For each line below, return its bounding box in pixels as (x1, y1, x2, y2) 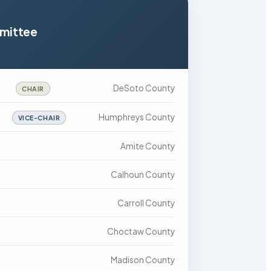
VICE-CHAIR (18, 114, 60, 122)
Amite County (120, 141, 175, 151)
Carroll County (117, 198, 175, 208)
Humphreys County (99, 112, 175, 122)
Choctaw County (107, 226, 175, 237)
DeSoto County (113, 83, 175, 93)
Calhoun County (111, 169, 175, 180)
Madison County (111, 255, 175, 265)
